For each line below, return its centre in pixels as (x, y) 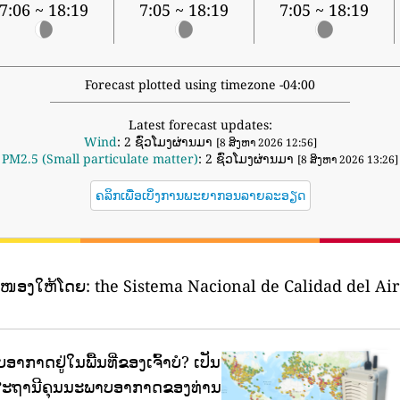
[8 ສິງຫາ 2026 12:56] (266, 143)
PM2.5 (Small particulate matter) (100, 159)
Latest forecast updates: (200, 125)
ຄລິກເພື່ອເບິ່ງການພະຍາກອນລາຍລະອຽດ (200, 196)
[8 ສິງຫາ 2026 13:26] (348, 160)
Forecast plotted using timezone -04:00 (200, 85)
